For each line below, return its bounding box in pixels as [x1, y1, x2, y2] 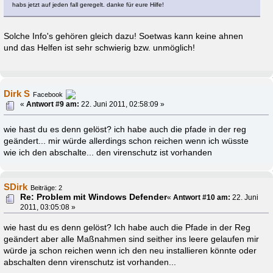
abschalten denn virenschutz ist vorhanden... [4, 257, 177, 267]
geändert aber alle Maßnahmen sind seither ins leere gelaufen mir [4, 234, 260, 244]
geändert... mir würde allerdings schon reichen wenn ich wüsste [4, 136, 249, 146]
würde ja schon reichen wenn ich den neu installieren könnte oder [4, 246, 257, 255]
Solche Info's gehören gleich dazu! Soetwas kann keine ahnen [4, 31, 244, 41]
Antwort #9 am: [26, 100, 80, 108]
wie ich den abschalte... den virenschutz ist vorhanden [4, 147, 213, 157]
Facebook [33, 90, 63, 98]
